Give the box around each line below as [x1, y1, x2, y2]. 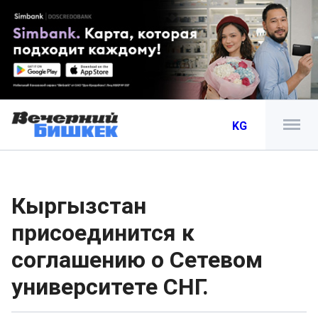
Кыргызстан [11, 192, 146, 219]
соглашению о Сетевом [11, 246, 263, 273]
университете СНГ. [11, 273, 209, 300]
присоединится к [11, 219, 194, 246]
